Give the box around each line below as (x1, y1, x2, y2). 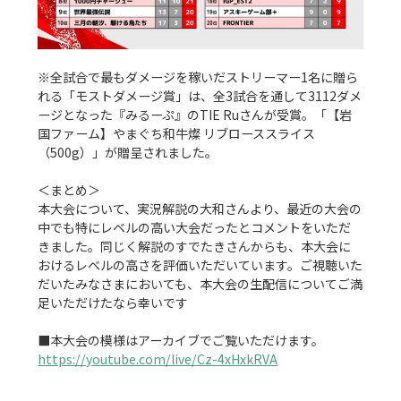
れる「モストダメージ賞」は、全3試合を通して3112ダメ (38, 86, 363, 105)
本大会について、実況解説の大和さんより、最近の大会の (38, 199, 363, 218)
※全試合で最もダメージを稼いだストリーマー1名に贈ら (38, 67, 359, 86)
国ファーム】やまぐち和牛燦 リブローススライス (38, 124, 316, 142)
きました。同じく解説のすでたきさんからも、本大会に (38, 236, 352, 255)
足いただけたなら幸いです (38, 293, 189, 311)
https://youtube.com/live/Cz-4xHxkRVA (38, 349, 278, 368)
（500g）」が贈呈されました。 (38, 142, 218, 161)
